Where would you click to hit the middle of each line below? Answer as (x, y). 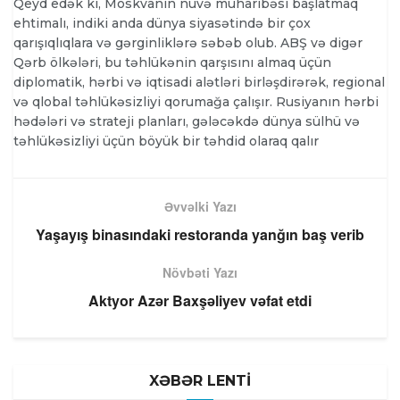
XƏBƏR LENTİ (200, 381)
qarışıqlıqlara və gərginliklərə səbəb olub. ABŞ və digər (188, 43)
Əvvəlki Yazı (200, 207)
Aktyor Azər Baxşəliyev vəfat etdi (200, 301)
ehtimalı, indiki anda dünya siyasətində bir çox (162, 24)
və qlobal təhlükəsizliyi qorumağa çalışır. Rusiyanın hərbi (196, 102)
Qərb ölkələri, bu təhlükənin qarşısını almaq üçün (172, 63)
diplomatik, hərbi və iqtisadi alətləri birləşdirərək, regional (199, 83)
